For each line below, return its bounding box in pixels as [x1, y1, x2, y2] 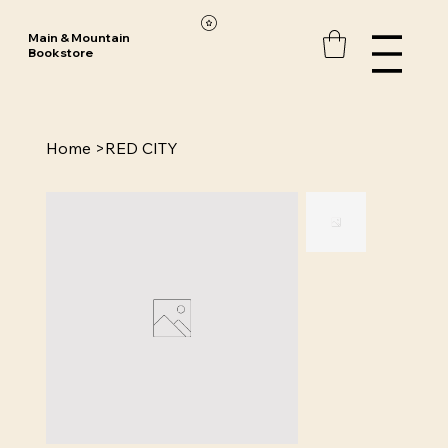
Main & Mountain [27, 30, 130, 45]
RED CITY [104, 137, 178, 158]
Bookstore [27, 45, 93, 60]
